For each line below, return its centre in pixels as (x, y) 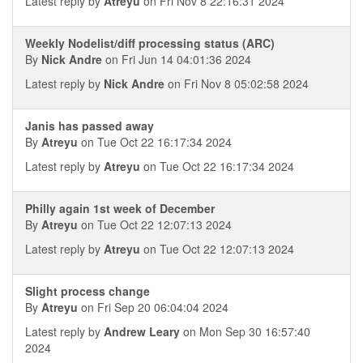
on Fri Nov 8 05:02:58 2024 (237, 83)
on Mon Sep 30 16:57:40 (245, 331)
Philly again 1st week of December (120, 208)
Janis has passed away (90, 126)
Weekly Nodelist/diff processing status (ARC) (150, 43)
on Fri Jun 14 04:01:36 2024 (177, 59)
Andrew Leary (142, 331)
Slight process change (88, 291)
